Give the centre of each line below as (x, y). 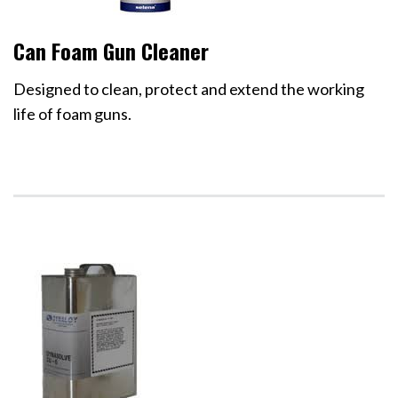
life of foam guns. (72, 113)
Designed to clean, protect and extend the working (189, 88)
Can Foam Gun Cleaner (111, 50)
